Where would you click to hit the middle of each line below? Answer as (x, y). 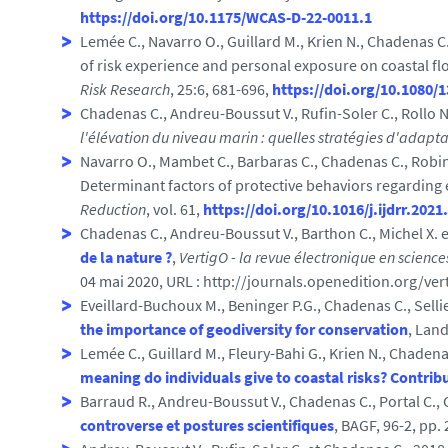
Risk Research (125, 89)
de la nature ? (126, 257)
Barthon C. (336, 233)
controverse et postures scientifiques (207, 425)
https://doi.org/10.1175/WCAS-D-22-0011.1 (226, 17)
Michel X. (408, 233)
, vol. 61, (174, 209)
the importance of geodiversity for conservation (244, 329)
